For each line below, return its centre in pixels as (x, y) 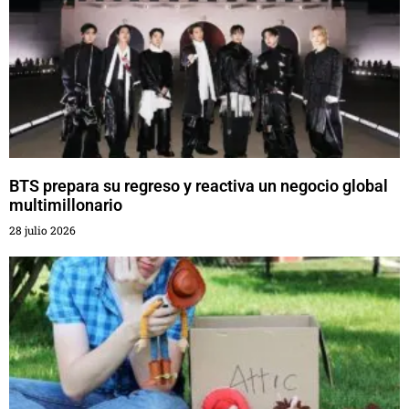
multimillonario (66, 205)
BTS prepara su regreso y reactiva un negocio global (199, 186)
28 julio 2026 (42, 231)
